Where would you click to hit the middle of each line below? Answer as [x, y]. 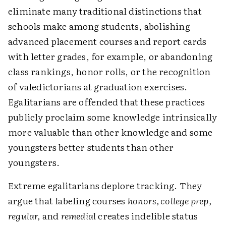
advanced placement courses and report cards [107, 41]
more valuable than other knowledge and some [110, 132]
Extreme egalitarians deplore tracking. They [105, 185]
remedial [78, 216]
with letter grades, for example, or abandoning [110, 56]
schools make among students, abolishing [99, 26]
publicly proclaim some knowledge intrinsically [113, 117]
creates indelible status [147, 216]
